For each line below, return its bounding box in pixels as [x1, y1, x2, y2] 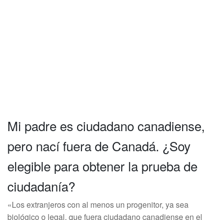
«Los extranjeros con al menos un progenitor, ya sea [7, 199, 189, 210]
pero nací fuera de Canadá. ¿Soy [7, 137, 191, 155]
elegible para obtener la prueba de [7, 157, 197, 175]
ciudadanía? [7, 177, 75, 195]
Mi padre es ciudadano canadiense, [7, 116, 205, 135]
